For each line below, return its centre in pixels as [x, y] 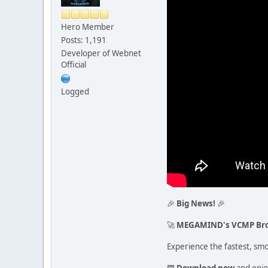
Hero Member [88, 27]
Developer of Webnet [101, 53]
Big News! [196, 203]
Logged [75, 91]
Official [74, 64]
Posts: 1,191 [84, 40]
